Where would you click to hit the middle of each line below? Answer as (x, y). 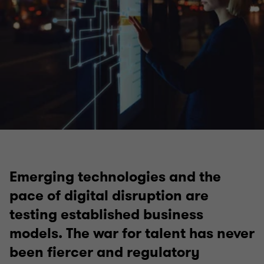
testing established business (106, 214)
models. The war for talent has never (132, 233)
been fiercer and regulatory (105, 252)
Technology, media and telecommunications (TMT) (144, 91)
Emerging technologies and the (115, 177)
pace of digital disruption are (109, 196)
